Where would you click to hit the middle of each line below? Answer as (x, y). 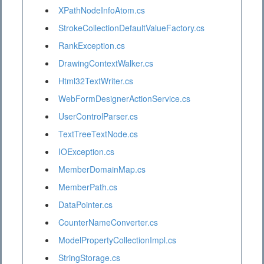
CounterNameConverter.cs (108, 222)
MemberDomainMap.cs (102, 169)
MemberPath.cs (88, 187)
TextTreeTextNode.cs (98, 134)
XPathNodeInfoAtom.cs (102, 10)
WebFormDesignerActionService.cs (124, 99)
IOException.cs (86, 152)
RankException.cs (92, 46)
